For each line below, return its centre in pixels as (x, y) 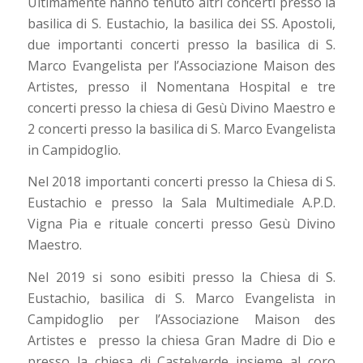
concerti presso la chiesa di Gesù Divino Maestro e (181, 107)
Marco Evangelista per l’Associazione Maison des (181, 65)
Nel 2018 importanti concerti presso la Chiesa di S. (181, 182)
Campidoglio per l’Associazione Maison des (181, 319)
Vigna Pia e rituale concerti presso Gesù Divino (181, 224)
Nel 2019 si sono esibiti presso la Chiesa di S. (181, 277)
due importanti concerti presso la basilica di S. (181, 44)
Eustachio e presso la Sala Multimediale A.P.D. (181, 203)
